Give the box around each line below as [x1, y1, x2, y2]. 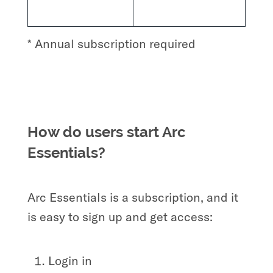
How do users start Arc [27, 122, 186, 141]
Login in [48, 252, 92, 268]
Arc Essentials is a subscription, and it [27, 189, 238, 205]
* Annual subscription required [27, 35, 196, 51]
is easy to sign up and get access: [27, 208, 213, 224]
